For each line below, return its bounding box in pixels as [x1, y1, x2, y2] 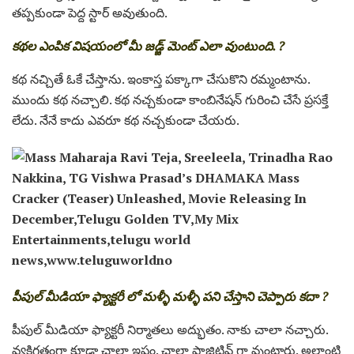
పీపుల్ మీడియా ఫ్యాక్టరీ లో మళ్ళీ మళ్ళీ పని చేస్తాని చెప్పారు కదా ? [12, 287, 328, 305]
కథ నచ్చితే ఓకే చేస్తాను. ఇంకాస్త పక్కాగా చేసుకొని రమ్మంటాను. [12, 70, 310, 88]
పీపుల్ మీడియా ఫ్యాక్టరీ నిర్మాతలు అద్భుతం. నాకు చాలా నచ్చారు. [12, 320, 328, 338]
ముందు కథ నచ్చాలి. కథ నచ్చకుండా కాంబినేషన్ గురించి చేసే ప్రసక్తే [12, 90, 328, 108]
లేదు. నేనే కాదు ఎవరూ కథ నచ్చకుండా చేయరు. [12, 111, 239, 129]
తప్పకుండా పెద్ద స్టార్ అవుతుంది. [12, 3, 168, 21]
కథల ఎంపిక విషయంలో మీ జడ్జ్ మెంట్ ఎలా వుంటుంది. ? [12, 36, 284, 55]
